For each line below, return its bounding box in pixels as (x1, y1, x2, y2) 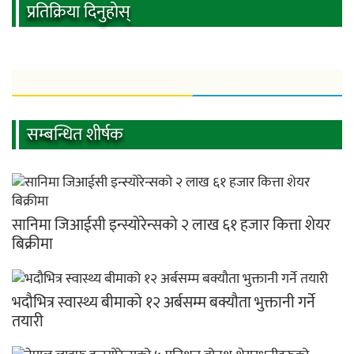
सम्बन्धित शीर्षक (27, 120, 123, 150)
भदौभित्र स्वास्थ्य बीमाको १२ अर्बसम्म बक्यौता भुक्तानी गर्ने (12, 289, 315, 317)
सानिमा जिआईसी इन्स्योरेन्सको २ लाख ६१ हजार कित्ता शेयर (12, 212, 330, 239)
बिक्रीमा (12, 231, 53, 258)
